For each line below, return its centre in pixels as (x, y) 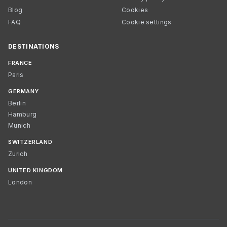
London (20, 182)
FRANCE (20, 63)
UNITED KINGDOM (35, 170)
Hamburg (23, 114)
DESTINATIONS (34, 46)
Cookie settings (147, 22)
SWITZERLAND (30, 142)
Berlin (17, 103)
